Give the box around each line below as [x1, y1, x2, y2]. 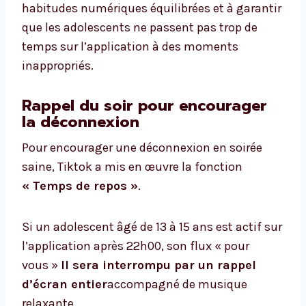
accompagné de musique [107, 277, 247, 292]
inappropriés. [22, 58, 94, 74]
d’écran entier [22, 277, 107, 292]
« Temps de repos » [22, 178, 138, 194]
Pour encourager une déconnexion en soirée [22, 140, 262, 156]
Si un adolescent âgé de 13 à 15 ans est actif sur [22, 219, 282, 235]
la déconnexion [22, 111, 139, 134]
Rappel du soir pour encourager [22, 94, 267, 117]
